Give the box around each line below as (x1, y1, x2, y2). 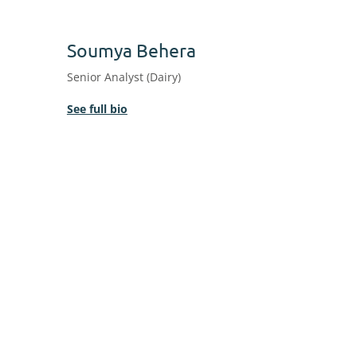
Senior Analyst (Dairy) (66, 69, 181, 84)
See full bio (66, 101, 127, 116)
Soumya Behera (66, 38, 196, 61)
